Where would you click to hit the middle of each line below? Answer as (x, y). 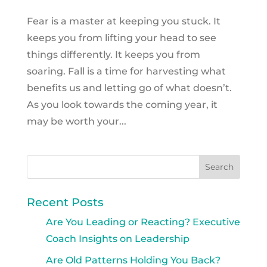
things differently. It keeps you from (113, 54)
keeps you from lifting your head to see (121, 38)
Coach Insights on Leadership (117, 238)
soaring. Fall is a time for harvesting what (126, 71)
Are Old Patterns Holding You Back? (133, 260)
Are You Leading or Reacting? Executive (143, 222)
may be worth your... (76, 121)
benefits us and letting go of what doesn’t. (129, 88)
